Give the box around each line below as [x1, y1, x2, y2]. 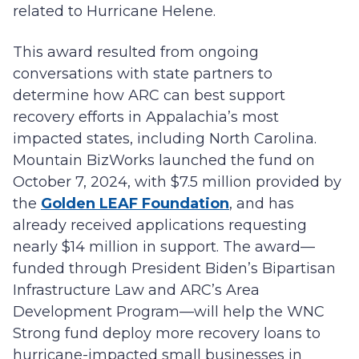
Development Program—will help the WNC [13, 303, 325, 321]
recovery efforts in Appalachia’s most [13, 108, 279, 126]
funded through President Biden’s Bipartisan [13, 260, 336, 277]
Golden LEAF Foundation [41, 195, 229, 212]
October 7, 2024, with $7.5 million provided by [13, 173, 341, 191]
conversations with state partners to [13, 65, 272, 83]
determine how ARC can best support [13, 87, 285, 104]
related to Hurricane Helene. [13, 2, 216, 20]
